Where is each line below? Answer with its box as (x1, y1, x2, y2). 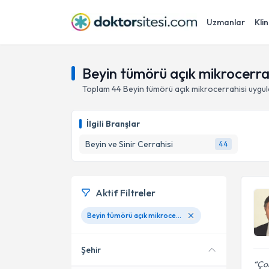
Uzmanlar (207, 17, 245, 28)
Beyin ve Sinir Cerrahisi (85, 139, 173, 150)
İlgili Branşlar (86, 118, 140, 129)
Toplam (82, 83, 112, 94)
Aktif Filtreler (95, 187, 156, 199)
